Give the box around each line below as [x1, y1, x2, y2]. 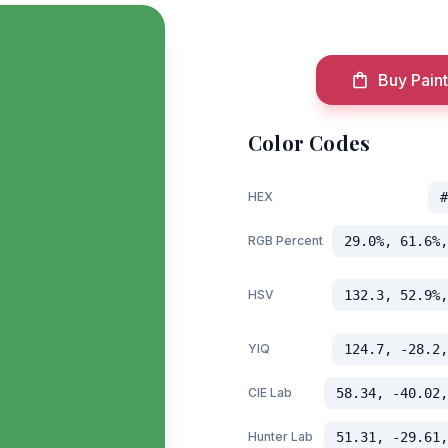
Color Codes [248, 129, 371, 156]
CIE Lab [248, 385, 292, 400]
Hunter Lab [248, 429, 313, 444]
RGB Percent [248, 233, 323, 248]
